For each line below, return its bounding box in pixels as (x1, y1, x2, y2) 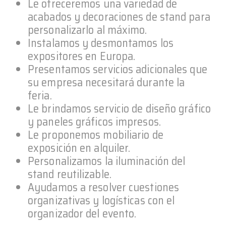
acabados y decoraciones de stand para (28, 8, 210, 26)
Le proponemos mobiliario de (28, 126, 163, 144)
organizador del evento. (28, 205, 137, 223)
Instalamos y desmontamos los (28, 34, 174, 52)
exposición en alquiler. (28, 139, 131, 157)
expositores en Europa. (28, 47, 136, 66)
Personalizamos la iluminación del (28, 152, 186, 171)
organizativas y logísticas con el (28, 192, 175, 210)
